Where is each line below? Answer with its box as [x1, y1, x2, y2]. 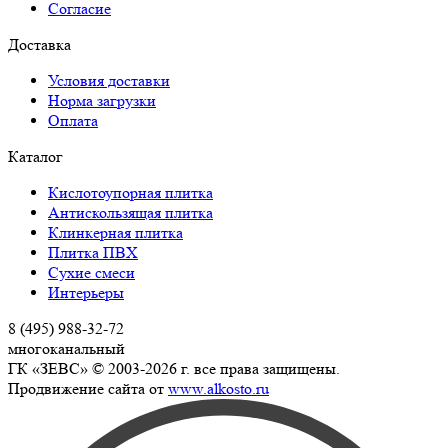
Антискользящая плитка [48, 202, 213, 222]
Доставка [8, 34, 71, 54]
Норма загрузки [48, 90, 156, 110]
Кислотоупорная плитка [48, 182, 213, 202]
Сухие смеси [48, 262, 135, 282]
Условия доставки [48, 70, 170, 90]
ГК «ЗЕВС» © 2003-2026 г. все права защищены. [8, 358, 340, 378]
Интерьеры [48, 282, 124, 302]
